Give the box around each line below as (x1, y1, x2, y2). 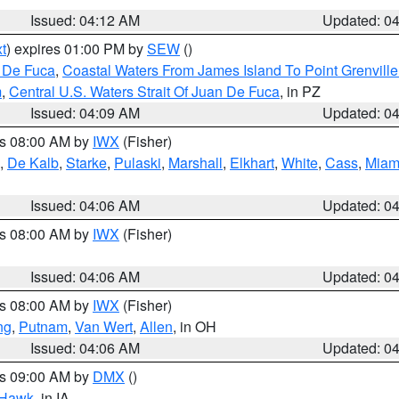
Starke (66, 152, 107, 173)
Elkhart (230, 152, 274, 173)
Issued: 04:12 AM (30, 10, 141, 30)
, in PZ (280, 81, 321, 102)
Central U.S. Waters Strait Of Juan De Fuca (9, 81, 280, 102)
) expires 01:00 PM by (6, 38, 147, 59)
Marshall (168, 152, 223, 173)
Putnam (19, 316, 68, 337)
